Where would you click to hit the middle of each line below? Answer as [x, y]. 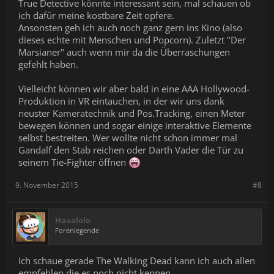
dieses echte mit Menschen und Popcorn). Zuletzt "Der [132, 40]
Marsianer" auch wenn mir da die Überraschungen [124, 52]
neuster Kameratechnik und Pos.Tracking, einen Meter [132, 113]
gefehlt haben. [48, 64]
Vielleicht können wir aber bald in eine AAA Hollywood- [134, 89]
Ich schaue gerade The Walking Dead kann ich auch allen [137, 261]
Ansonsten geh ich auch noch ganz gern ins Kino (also [130, 28]
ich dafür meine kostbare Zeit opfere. [96, 15]
